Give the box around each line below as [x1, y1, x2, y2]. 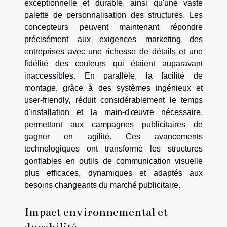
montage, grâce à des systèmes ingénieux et [24, 83, 203, 92]
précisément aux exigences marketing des [24, 34, 203, 44]
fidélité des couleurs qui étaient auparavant [24, 59, 203, 68]
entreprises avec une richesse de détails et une [24, 47, 203, 56]
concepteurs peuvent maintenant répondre [24, 22, 203, 31]
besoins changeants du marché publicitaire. [24, 180, 180, 190]
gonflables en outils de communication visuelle [24, 156, 203, 165]
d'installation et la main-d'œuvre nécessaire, [24, 107, 203, 117]
